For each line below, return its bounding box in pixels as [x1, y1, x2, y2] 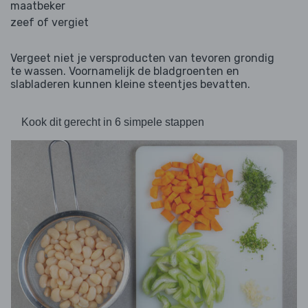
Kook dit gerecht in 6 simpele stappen [21, 116, 204, 129]
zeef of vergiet [10, 16, 89, 30]
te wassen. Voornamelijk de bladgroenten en [10, 65, 239, 78]
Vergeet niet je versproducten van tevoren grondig [10, 52, 274, 65]
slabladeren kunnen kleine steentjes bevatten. [10, 78, 250, 91]
